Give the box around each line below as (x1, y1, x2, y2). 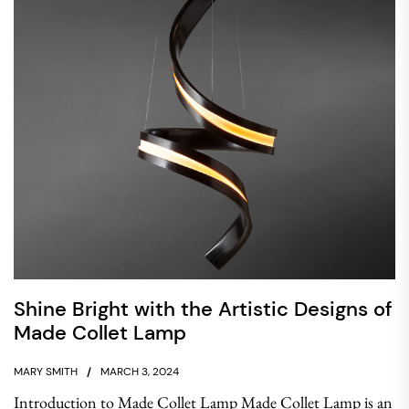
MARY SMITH (14, 364, 78, 379)
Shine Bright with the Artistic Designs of (14, 296, 393, 322)
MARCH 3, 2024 (100, 364, 179, 379)
